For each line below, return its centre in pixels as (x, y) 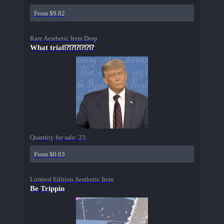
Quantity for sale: (54, 137)
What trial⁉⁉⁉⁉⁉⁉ (62, 48)
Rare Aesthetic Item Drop (64, 38)
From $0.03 (49, 154)
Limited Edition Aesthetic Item (72, 179)
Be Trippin (47, 189)
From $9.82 (49, 13)
